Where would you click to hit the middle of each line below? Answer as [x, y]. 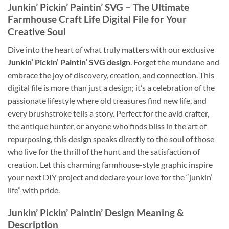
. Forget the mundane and [175, 62]
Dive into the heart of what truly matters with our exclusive [111, 49]
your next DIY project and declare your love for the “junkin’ [110, 177]
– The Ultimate [156, 7]
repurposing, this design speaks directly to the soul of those [111, 139]
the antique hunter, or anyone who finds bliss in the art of [107, 126]
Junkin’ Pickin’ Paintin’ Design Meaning [91, 213]
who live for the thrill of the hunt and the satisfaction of [104, 151]
